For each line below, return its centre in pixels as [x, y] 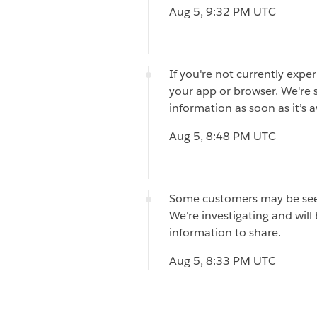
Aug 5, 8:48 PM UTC [223, 136]
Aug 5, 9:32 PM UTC [223, 11]
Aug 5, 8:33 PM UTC [223, 260]
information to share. [225, 232]
